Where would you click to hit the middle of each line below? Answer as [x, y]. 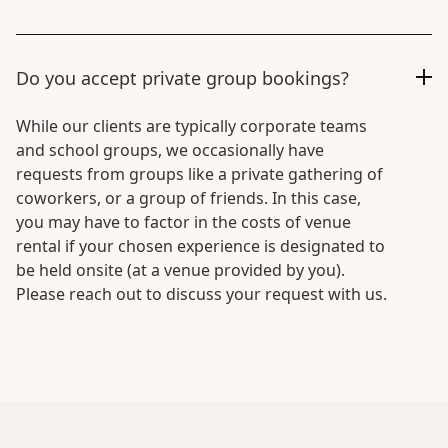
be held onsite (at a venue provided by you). [180, 270]
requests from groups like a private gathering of [199, 174]
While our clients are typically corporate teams [191, 126]
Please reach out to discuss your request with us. [201, 294]
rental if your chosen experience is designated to [200, 246]
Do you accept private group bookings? [182, 78]
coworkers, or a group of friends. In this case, [188, 198]
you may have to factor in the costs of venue [183, 222]
